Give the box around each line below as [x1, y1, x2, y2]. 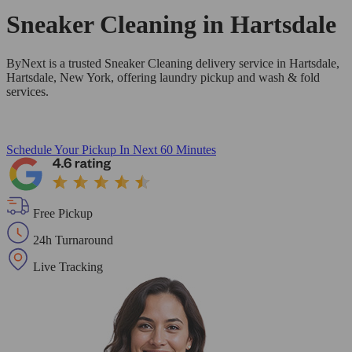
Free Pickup [33, 206, 93, 220]
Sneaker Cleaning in [6, 10, 230, 39]
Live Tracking [33, 259, 103, 273]
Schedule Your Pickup [6, 142, 116, 156]
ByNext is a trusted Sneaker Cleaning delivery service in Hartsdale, [6, 56, 339, 70]
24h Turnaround [33, 233, 113, 247]
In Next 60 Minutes [119, 142, 216, 156]
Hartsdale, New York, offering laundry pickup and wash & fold [6, 70, 320, 84]
